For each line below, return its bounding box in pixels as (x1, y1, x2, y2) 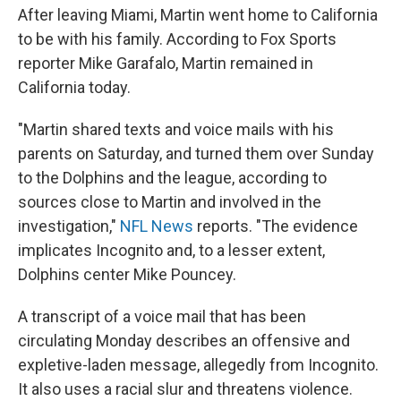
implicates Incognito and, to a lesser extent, (18, 241, 325, 260)
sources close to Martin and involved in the (18, 192, 321, 212)
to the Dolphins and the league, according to (18, 168, 327, 188)
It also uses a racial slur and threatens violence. (18, 380, 353, 399)
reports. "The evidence (193, 217, 358, 236)
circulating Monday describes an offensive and (18, 331, 350, 351)
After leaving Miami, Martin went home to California (18, 5, 378, 25)
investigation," (18, 217, 120, 236)
